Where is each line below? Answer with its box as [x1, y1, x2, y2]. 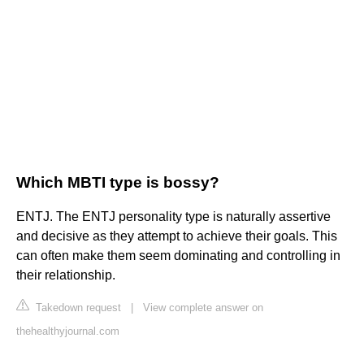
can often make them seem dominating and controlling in [16, 249, 340, 263]
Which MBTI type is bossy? [16, 174, 219, 192]
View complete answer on [143, 301, 263, 314]
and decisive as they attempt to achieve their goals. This [16, 229, 337, 244]
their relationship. [16, 268, 115, 283]
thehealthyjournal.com [16, 325, 119, 338]
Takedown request [32, 301, 121, 314]
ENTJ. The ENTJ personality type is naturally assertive [16, 210, 331, 224]
